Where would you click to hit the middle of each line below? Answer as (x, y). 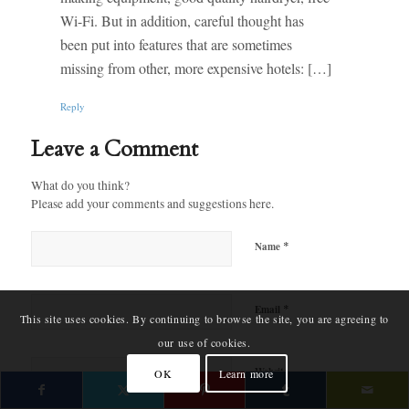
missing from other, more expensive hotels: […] (195, 68)
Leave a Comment (114, 149)
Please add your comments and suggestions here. (152, 203)
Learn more (246, 374)
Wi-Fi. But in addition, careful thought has (182, 21)
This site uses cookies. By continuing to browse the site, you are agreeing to (204, 319)
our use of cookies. (204, 343)
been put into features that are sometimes (176, 45)
